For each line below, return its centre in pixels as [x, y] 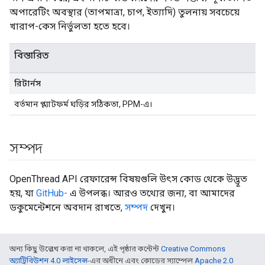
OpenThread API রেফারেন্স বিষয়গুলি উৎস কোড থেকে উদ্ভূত [128, 179]
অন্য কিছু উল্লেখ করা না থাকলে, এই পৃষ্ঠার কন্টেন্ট [85, 249]
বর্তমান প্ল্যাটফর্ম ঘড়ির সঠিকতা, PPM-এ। [83, 104]
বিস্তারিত [32, 55]
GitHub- [52, 193]
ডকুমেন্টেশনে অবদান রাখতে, [67, 207]
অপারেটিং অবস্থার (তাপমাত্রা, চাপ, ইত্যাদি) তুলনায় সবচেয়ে [125, 12]
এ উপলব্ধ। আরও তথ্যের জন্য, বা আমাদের [151, 193]
